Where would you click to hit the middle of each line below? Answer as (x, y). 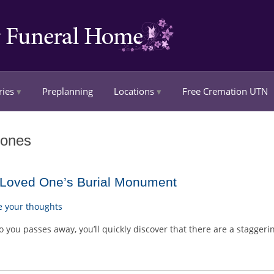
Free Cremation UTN (225, 91)
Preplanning (68, 91)
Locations (134, 91)
